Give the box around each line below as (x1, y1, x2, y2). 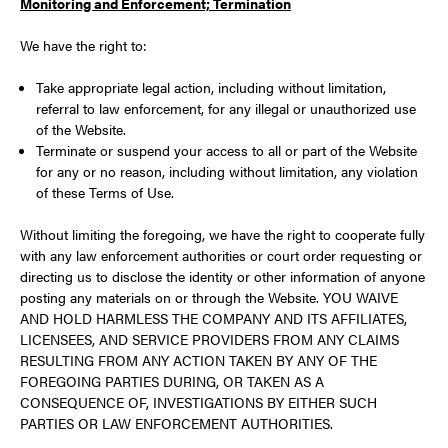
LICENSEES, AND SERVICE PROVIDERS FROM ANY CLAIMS (20, 329, 399, 349)
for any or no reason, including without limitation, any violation (36, 161, 419, 181)
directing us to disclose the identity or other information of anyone (20, 266, 425, 286)
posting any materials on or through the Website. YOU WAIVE (20, 287, 398, 307)
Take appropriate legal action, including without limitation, (36, 77, 387, 97)
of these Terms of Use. (36, 182, 175, 202)
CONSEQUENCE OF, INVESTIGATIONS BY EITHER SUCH (20, 392, 377, 412)
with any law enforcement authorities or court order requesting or (20, 245, 422, 265)
